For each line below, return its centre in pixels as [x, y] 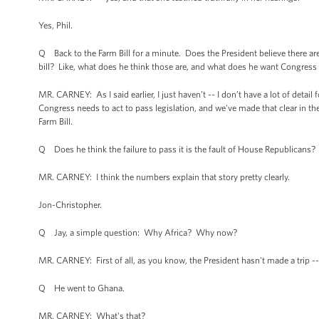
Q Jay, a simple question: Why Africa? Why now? [138, 232]
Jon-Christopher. [70, 205]
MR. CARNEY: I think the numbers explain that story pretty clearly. [164, 177]
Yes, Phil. [56, 25]
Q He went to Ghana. [82, 288]
